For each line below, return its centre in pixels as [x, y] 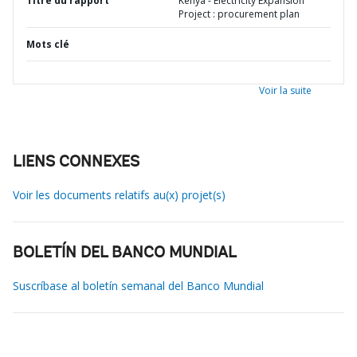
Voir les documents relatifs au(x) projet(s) [119, 195]
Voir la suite [285, 90]
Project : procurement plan [239, 14]
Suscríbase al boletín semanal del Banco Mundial [138, 286]
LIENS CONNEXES [76, 163]
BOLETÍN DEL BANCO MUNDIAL [125, 253]
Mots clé [48, 44]
